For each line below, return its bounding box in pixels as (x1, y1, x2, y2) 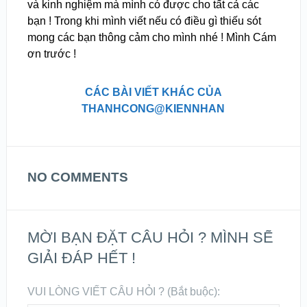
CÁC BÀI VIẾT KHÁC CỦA (84, 86, 222, 98)
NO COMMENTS (27, 169, 128, 184)
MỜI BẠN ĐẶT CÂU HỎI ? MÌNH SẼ (27, 228, 273, 246)
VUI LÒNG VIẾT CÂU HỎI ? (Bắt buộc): (27, 285, 220, 297)
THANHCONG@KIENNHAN (82, 102, 225, 114)
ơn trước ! (27, 47, 76, 60)
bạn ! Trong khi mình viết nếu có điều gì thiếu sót (27, 14, 261, 27)
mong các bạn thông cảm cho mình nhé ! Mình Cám (27, 31, 276, 43)
